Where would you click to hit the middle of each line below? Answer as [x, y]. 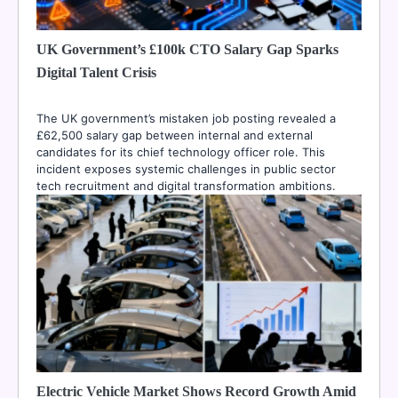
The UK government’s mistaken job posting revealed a [186, 119]
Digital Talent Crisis [96, 73]
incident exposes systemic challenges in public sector [186, 169]
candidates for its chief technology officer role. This [181, 152]
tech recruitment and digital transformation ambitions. [186, 186]
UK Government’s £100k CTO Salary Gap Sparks [187, 50]
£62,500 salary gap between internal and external [175, 135]
